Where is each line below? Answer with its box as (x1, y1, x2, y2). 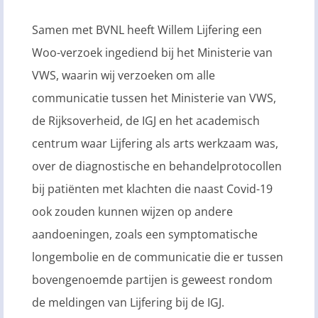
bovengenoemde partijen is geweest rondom (32, 272, 273, 288)
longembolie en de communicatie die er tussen (32, 249, 283, 265)
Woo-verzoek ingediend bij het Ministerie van (32, 45, 273, 61)
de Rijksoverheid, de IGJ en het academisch (32, 113, 260, 129)
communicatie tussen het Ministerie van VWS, (32, 90, 276, 106)
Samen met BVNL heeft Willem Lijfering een (32, 22, 262, 38)
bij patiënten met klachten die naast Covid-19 (32, 181, 273, 197)
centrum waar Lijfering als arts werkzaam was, (32, 136, 278, 152)
